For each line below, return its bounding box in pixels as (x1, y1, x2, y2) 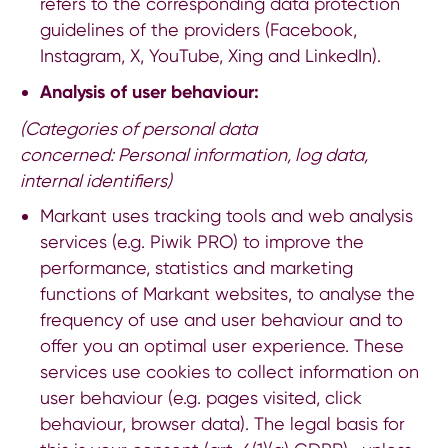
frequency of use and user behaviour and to (39, 309, 403, 331)
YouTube (148, 44, 219, 66)
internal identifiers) (20, 170, 172, 192)
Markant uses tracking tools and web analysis (39, 205, 413, 227)
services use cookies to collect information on (39, 361, 419, 383)
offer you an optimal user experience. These (39, 335, 404, 357)
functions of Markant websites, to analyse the (39, 283, 415, 305)
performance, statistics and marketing (39, 257, 353, 279)
